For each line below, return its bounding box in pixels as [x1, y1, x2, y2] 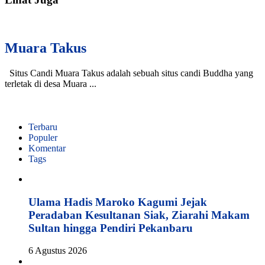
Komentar [28, 143, 66, 153]
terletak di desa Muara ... [5, 78, 96, 89]
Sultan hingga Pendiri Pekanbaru [28, 221, 193, 234]
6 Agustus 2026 [28, 245, 87, 256]
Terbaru [28, 121, 57, 132]
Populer [28, 132, 57, 143]
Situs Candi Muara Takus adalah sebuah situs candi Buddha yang [5, 67, 253, 78]
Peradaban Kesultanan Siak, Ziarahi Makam [28, 208, 250, 221]
